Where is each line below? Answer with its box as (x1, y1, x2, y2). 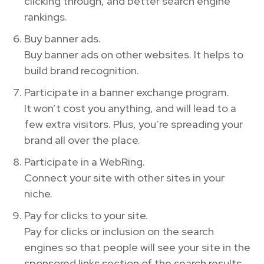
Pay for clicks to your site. (24, 208, 148, 222)
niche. (24, 186, 52, 200)
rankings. (24, 9, 67, 24)
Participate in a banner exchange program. (24, 85, 229, 99)
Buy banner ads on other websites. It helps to (24, 47, 243, 61)
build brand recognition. (24, 63, 139, 77)
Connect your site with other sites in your (24, 170, 225, 184)
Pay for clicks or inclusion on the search (24, 224, 214, 238)
